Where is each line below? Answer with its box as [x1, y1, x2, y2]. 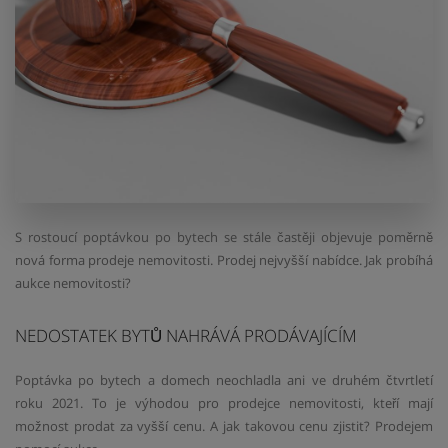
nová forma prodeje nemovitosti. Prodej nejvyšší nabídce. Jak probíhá [15, 251, 433, 270]
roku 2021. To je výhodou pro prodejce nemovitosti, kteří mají [15, 394, 433, 413]
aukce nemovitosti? [15, 274, 131, 293]
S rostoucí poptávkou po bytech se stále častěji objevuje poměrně [15, 228, 433, 247]
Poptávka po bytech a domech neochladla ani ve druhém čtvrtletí [15, 371, 433, 390]
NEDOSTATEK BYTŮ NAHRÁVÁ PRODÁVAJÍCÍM [15, 323, 357, 348]
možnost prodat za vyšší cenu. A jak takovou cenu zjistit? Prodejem [15, 417, 433, 436]
